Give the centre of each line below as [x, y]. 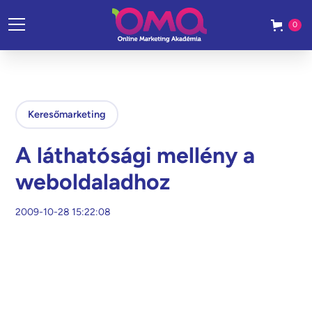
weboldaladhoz [93, 182]
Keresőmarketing [67, 114]
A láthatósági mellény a [135, 156]
